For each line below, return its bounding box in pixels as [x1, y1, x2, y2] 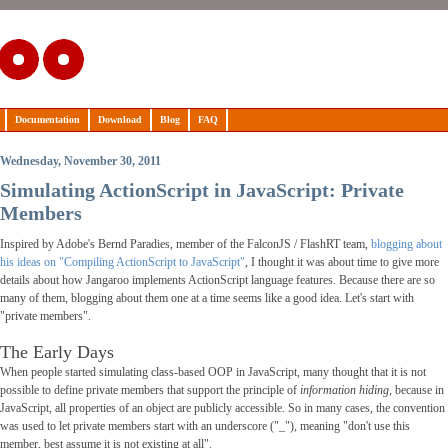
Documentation [14, 114, 80, 125]
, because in [388, 383, 444, 398]
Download [97, 114, 142, 125]
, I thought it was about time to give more [244, 255, 439, 270]
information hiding [299, 383, 389, 398]
